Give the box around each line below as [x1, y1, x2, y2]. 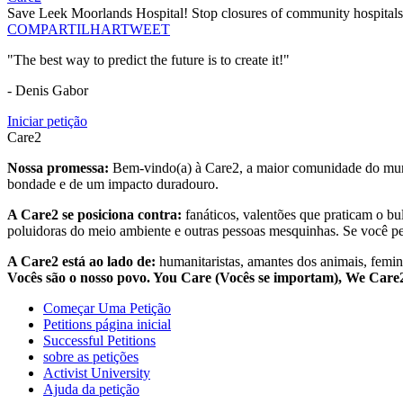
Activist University [43, 365, 150, 381]
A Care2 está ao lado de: [7, 254, 156, 270]
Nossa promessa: [7, 160, 112, 176]
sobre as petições [43, 349, 139, 365]
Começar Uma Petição [43, 300, 171, 317]
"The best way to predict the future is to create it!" [7, 52, 290, 68]
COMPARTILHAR [7, 22, 121, 38]
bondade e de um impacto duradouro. [7, 176, 219, 193]
